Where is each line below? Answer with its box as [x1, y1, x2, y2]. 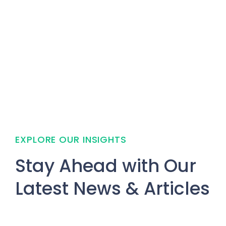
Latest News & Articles [15, 176, 210, 201]
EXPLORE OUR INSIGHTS [15, 133, 127, 146]
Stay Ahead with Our [15, 153, 196, 179]
